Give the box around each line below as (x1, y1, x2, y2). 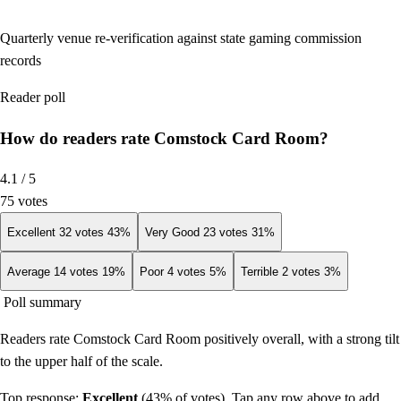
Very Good (145, 225, 200, 239)
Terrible (241, 264, 278, 278)
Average (7, 264, 50, 278)
